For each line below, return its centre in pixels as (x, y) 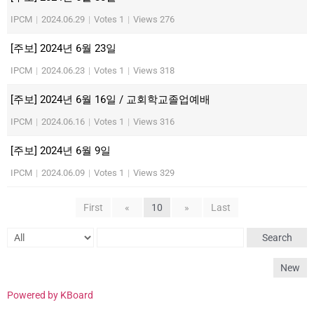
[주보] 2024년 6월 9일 (61, 151)
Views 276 (154, 19)
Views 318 (154, 70)
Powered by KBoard (50, 295)
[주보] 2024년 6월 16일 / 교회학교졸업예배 (110, 100)
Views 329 (154, 173)
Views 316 (154, 122)
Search (277, 238)
